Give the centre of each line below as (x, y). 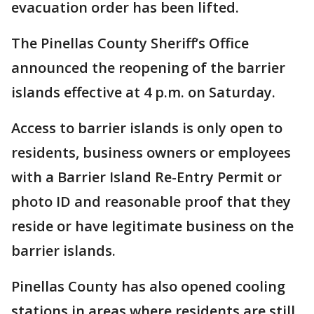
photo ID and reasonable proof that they (151, 202)
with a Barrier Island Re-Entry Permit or (146, 177)
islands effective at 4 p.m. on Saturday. (143, 92)
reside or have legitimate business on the (152, 226)
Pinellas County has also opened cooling (148, 286)
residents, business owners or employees (151, 152)
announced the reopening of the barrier (148, 68)
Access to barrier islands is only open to (147, 128)
